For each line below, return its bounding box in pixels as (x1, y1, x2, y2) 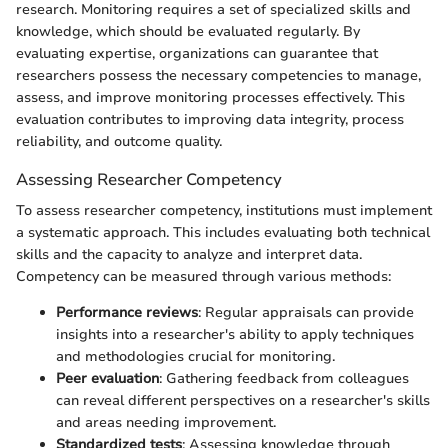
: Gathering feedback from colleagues (159, 368, 409, 388)
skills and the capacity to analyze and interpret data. (16, 244, 362, 264)
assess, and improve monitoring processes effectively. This (16, 87, 405, 107)
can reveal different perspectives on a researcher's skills (56, 390, 430, 410)
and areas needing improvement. (56, 412, 276, 432)
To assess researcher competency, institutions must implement (16, 200, 432, 220)
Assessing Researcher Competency (16, 167, 282, 191)
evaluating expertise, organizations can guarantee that (16, 43, 378, 63)
